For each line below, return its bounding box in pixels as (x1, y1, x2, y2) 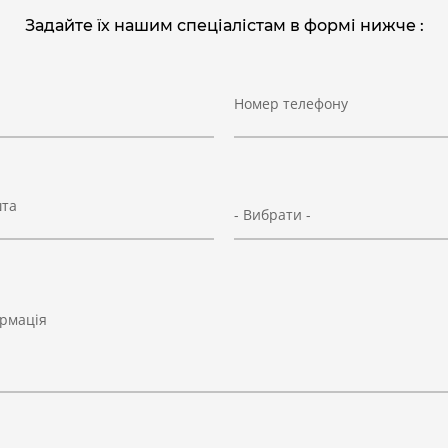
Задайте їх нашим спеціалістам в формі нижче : (24, 15, 424, 36)
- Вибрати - (234, 205, 311, 225)
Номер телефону (234, 94, 348, 114)
